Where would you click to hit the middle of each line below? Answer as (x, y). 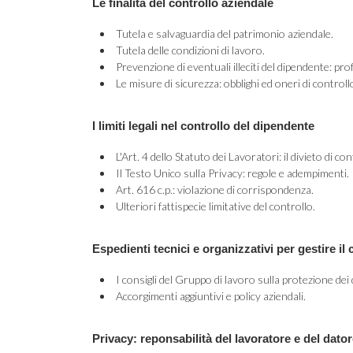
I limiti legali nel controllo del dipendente (203, 126)
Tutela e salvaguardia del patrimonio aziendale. (225, 33)
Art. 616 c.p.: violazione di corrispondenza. (215, 190)
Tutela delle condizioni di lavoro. (190, 50)
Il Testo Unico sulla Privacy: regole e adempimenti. (232, 173)
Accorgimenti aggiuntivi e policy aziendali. (211, 296)
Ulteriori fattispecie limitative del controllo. (216, 206)
